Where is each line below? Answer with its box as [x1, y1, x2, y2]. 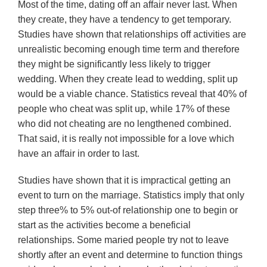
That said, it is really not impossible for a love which [18, 133, 234, 144]
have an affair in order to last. [18, 148, 139, 159]
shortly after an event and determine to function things [18, 250, 243, 260]
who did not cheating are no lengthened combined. [18, 119, 231, 129]
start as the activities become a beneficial [18, 220, 191, 230]
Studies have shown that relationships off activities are [18, 29, 246, 39]
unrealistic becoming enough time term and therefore [18, 44, 240, 54]
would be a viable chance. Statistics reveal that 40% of [18, 89, 247, 99]
